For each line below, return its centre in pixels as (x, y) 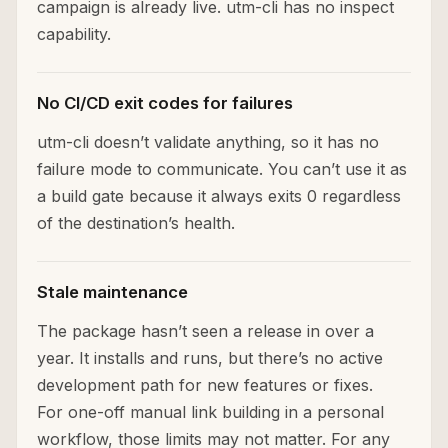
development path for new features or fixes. (205, 385)
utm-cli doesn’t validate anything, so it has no (208, 142)
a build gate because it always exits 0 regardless (219, 196)
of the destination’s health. (136, 223)
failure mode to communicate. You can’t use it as (222, 169)
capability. (74, 34)
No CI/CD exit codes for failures (165, 103)
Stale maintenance (112, 292)
